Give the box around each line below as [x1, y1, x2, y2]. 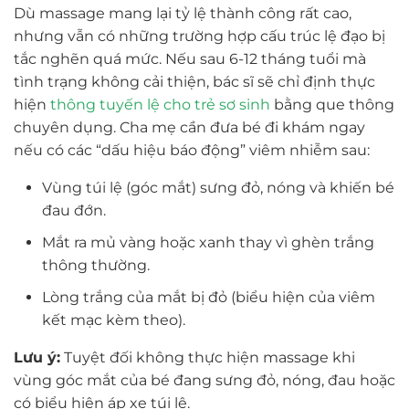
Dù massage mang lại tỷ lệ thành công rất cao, [14, 5, 351, 23]
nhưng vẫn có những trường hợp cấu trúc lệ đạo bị [14, 27, 385, 46]
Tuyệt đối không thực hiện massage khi [60, 348, 355, 366]
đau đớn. [41, 202, 106, 220]
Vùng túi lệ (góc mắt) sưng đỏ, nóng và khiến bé [41, 179, 394, 197]
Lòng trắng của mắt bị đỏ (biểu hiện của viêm [41, 288, 375, 306]
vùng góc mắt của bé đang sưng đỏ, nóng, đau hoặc [14, 371, 395, 389]
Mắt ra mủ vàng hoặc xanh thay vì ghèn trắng [41, 233, 374, 251]
